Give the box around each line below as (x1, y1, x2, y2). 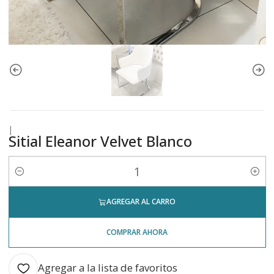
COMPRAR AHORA (106, 227, 168, 237)
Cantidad (8, 172, 45, 184)
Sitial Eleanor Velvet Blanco (8, 131, 192, 151)
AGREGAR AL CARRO (106, 196, 176, 207)
